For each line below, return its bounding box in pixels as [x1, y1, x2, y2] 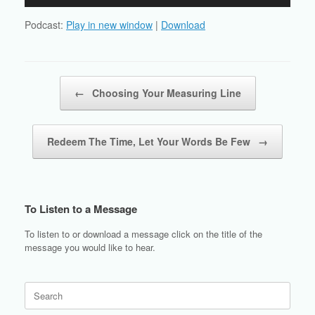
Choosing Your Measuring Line [89, 86, 241, 101]
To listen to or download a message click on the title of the [25, 227, 262, 241]
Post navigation [25, 76, 88, 90]
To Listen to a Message [25, 201, 137, 217]
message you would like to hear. [25, 240, 155, 255]
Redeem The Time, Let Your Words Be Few [47, 134, 253, 149]
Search [24, 281, 53, 295]
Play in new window [66, 18, 153, 32]
